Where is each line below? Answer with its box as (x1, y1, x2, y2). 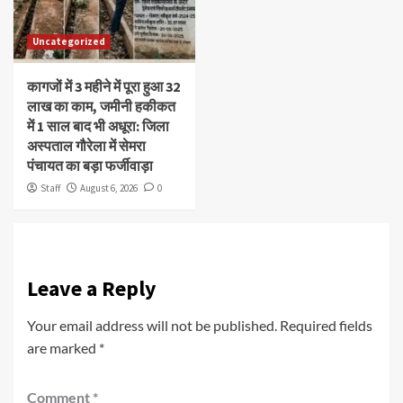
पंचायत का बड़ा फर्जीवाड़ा (27, 156, 153, 175)
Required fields (280, 316, 372, 334)
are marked (27, 338, 99, 356)
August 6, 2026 (80, 181, 138, 194)
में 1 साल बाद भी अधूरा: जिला (27, 116, 169, 135)
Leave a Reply (27, 273, 157, 302)
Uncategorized (32, 34, 105, 48)
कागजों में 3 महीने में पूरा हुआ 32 (27, 76, 180, 95)
